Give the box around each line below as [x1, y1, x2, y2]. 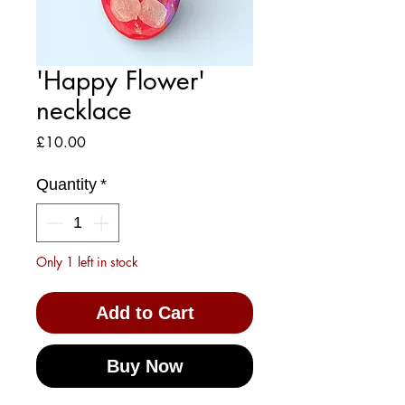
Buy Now [106, 356, 184, 376]
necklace [36, 94, 132, 127]
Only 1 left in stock [36, 253, 138, 270]
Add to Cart [95, 303, 194, 323]
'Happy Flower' [36, 64, 205, 97]
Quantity [36, 175, 97, 193]
